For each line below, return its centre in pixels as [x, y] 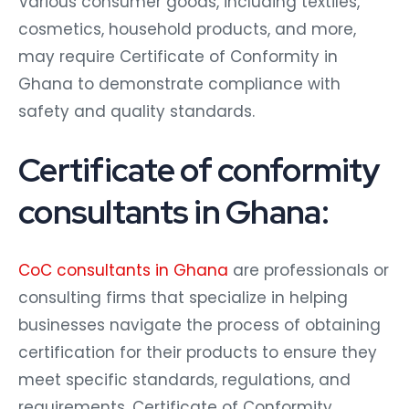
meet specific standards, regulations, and [184, 380]
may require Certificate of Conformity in [178, 57]
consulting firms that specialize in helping [183, 298]
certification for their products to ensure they [198, 353]
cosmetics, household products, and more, [187, 30]
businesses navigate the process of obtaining [199, 325]
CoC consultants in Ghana [123, 271]
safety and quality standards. [136, 112]
